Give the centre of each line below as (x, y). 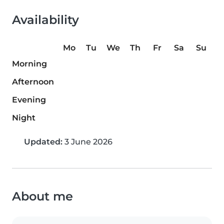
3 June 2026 (87, 142)
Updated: (43, 142)
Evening (29, 100)
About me (42, 196)
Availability (45, 20)
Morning (29, 64)
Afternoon (33, 82)
